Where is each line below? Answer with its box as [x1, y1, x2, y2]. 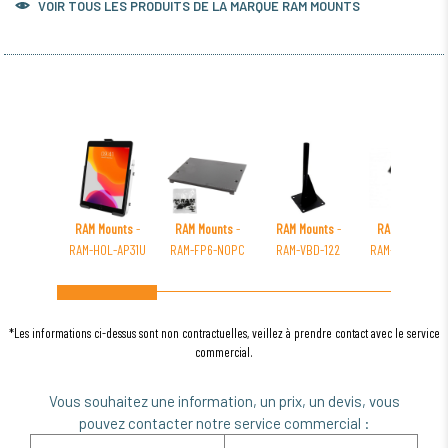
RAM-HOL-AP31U [68, 241, 146, 259]
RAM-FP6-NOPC [170, 241, 246, 259]
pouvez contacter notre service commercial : [79, 414, 369, 433]
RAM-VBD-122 [276, 241, 341, 259]
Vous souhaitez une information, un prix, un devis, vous [48, 392, 400, 411]
